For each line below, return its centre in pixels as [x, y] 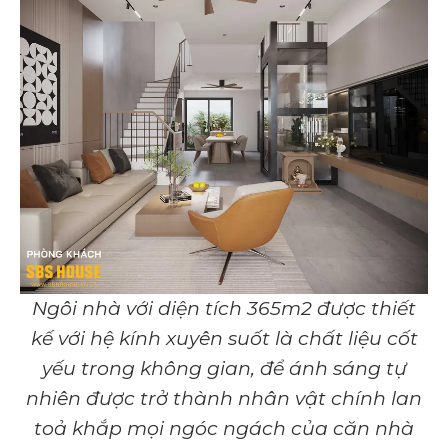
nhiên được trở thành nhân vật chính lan [224, 399]
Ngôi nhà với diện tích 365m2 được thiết [224, 309]
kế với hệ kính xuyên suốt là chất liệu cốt [224, 339]
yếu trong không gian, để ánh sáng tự [224, 369]
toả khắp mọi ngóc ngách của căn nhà [224, 429]
